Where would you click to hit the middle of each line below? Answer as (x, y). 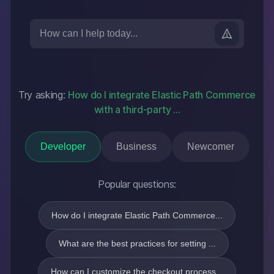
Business (136, 146)
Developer (63, 146)
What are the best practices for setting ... (137, 243)
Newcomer (210, 146)
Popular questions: (137, 184)
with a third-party (134, 109)
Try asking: (43, 95)
